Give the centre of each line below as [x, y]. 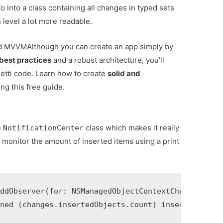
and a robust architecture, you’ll [108, 60]
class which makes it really [132, 127]
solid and [124, 73]
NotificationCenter [44, 128]
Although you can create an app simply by [100, 46]
